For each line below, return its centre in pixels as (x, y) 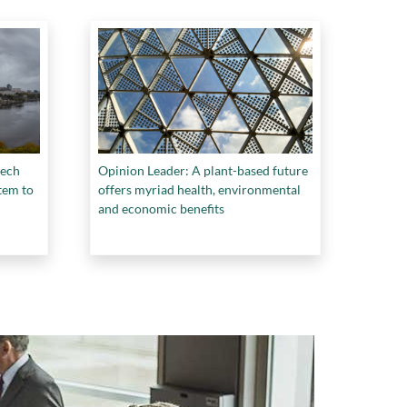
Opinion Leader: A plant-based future (203, 170)
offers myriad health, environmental (199, 189)
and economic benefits (161, 208)
